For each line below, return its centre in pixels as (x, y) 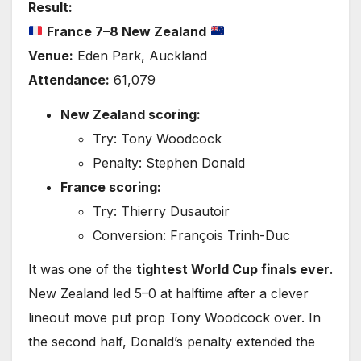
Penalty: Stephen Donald (169, 162)
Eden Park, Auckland (140, 55)
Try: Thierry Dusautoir (161, 211)
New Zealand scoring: (131, 114)
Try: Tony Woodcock (157, 138)
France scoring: (111, 187)
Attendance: (69, 79)
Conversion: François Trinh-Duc (191, 235)
